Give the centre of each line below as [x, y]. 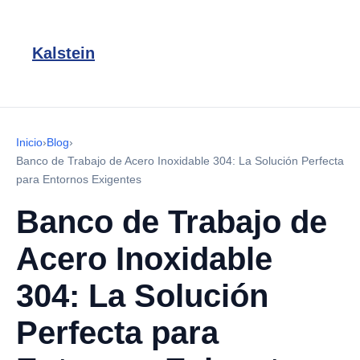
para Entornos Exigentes [79, 179]
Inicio [29, 142]
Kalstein [63, 53]
